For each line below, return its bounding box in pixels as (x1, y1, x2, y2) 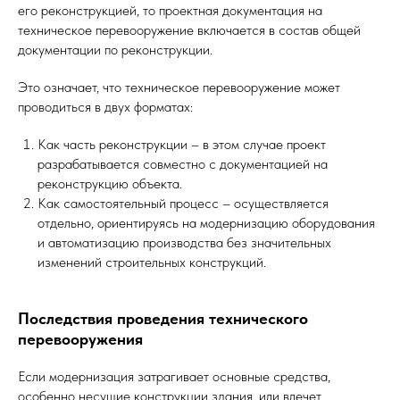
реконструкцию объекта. (37, 175, 182, 193)
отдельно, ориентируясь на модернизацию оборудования (37, 214, 375, 232)
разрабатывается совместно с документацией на (37, 155, 328, 173)
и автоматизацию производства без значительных (37, 234, 331, 252)
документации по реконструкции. (18, 41, 212, 59)
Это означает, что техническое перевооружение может (18, 79, 340, 96)
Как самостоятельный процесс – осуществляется (37, 195, 329, 212)
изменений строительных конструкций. (37, 254, 266, 271)
